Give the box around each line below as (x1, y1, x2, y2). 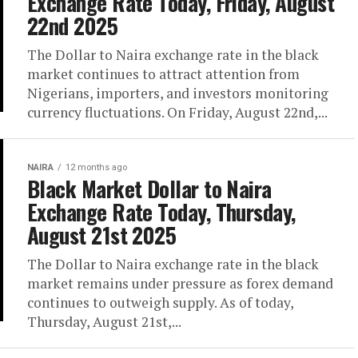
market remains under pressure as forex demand (27, 274, 333, 292)
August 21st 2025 (27, 219, 177, 251)
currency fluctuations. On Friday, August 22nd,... (27, 103, 328, 121)
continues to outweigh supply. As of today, (27, 293, 293, 312)
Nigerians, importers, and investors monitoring (27, 84, 328, 102)
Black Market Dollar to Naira (27, 173, 272, 205)
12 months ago (66, 162, 127, 173)
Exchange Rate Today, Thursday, (27, 196, 296, 228)
